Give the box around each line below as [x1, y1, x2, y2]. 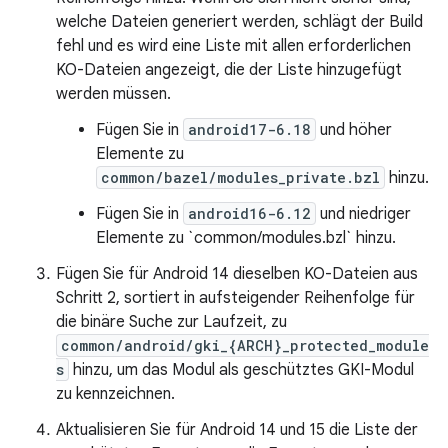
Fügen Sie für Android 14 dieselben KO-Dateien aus [56, 264, 418, 284]
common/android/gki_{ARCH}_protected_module [61, 336, 429, 355]
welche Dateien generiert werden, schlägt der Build [56, 12, 423, 32]
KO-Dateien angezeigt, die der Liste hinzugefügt [56, 60, 402, 80]
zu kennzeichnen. [56, 384, 175, 404]
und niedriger [316, 204, 411, 224]
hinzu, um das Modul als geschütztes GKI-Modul [69, 360, 414, 380]
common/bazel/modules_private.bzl [101, 168, 380, 187]
